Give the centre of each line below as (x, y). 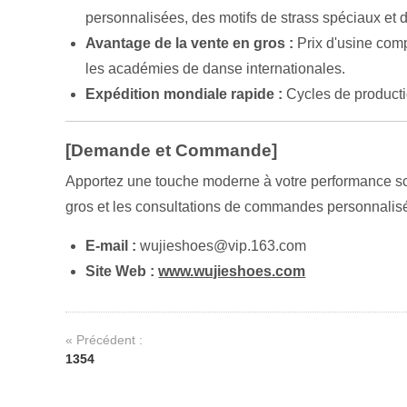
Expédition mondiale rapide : (184, 94)
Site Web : (120, 272)
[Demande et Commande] (171, 151)
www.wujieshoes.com (232, 272)
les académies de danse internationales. (216, 69)
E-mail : (111, 246)
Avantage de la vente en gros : (190, 44)
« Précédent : (104, 340)
